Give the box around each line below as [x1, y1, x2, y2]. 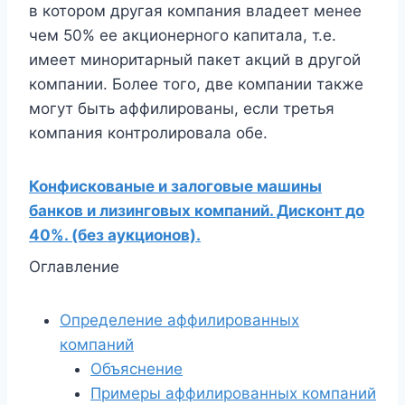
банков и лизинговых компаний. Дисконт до [29, 202, 364, 220]
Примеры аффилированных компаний [90, 384, 376, 402]
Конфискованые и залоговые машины [29, 177, 322, 195]
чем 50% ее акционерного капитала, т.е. [29, 26, 336, 44]
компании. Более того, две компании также [29, 75, 363, 93]
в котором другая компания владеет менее [29, 2, 362, 20]
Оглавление [29, 258, 119, 276]
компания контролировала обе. [29, 124, 268, 142]
